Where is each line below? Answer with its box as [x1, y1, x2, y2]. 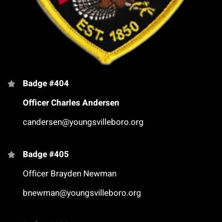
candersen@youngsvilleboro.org [23, 116, 144, 129]
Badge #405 [23, 148, 69, 161]
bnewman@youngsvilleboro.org [23, 187, 141, 200]
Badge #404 [23, 77, 69, 90]
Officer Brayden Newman [23, 167, 116, 180]
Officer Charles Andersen [23, 97, 119, 110]
